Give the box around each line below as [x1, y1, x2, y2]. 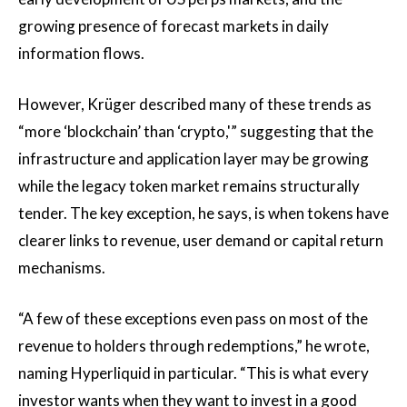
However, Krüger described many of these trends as [18, 94, 372, 114]
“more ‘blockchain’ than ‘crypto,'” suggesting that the [18, 121, 373, 141]
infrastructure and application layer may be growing [18, 148, 369, 168]
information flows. [18, 43, 144, 63]
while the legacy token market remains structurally [18, 175, 360, 195]
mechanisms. [18, 257, 105, 277]
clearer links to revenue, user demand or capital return [18, 230, 383, 250]
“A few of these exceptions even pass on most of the [18, 308, 368, 328]
